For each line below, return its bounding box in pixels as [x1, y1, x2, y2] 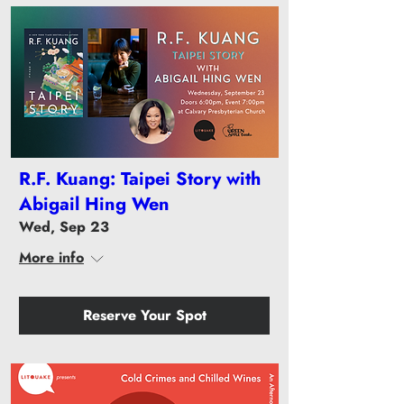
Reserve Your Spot [82, 304, 207, 326]
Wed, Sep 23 [19, 216, 109, 237]
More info [19, 246, 84, 268]
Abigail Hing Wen [19, 190, 170, 217]
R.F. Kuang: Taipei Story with [19, 165, 261, 192]
